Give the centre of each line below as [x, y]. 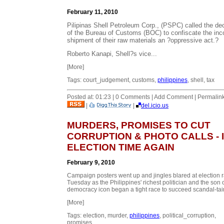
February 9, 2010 [91, 162]
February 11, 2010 [92, 12]
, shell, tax [201, 80]
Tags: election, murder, [98, 215]
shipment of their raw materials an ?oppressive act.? [143, 40]
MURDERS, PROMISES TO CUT [139, 125]
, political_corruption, [188, 215]
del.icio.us [155, 105]
